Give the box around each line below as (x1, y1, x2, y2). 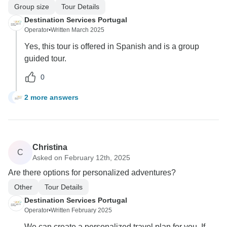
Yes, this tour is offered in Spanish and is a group (24, 42, 199, 51)
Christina (32, 142, 67, 152)
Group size (14, 2, 49, 11)
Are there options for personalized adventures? (8, 168, 176, 177)
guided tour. (24, 54, 66, 63)
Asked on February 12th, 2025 (32, 153, 130, 162)
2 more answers (24, 93, 79, 101)
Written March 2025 (51, 26, 104, 34)
